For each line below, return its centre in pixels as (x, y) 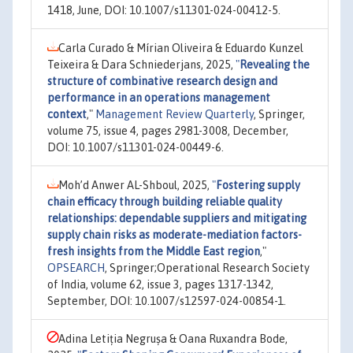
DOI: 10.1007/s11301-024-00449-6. (136, 147)
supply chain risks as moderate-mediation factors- (175, 235)
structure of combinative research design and (162, 81)
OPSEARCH (76, 268)
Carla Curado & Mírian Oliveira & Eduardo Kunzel (181, 48)
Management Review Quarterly (175, 114)
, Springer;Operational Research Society (207, 268)
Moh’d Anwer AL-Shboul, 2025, (135, 185)
